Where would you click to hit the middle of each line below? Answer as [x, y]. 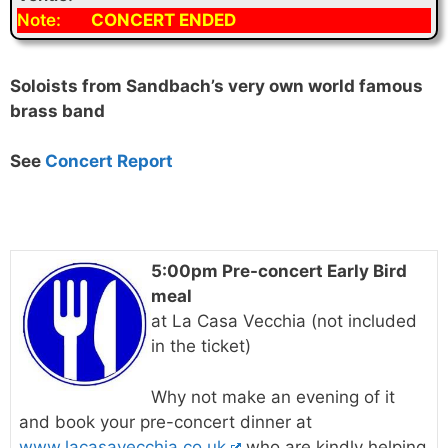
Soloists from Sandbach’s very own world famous [216, 85]
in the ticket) [201, 346]
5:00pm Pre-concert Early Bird [279, 271]
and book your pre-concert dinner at [165, 421]
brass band [57, 110]
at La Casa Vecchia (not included [284, 321]
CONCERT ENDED [161, 19]
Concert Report [109, 161]
